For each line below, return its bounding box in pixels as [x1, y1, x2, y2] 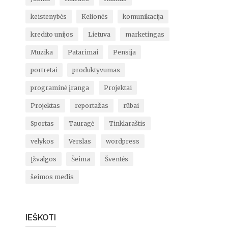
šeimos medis [30, 173, 74, 181]
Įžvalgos [30, 155, 56, 163]
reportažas [74, 102, 108, 109]
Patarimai [67, 48, 98, 56]
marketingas [125, 31, 164, 38]
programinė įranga [30, 84, 89, 92]
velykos [30, 137, 54, 145]
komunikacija [122, 13, 163, 20]
